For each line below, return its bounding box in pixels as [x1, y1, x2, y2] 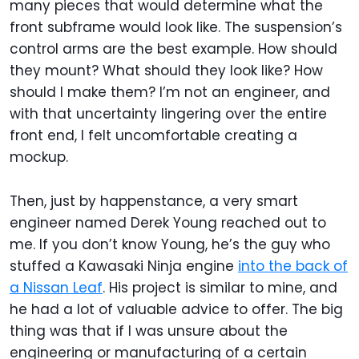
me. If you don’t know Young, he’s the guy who [10, 234, 330, 254]
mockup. [10, 147, 72, 167]
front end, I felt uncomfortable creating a [10, 125, 297, 145]
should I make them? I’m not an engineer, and [10, 82, 330, 102]
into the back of [238, 256, 348, 276]
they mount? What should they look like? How [10, 60, 323, 80]
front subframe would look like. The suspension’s [10, 17, 342, 37]
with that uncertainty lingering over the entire [10, 103, 327, 123]
